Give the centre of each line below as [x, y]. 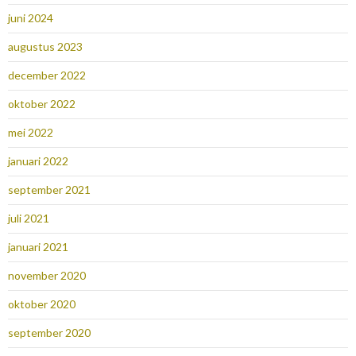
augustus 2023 [45, 47]
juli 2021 [29, 219]
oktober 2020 [42, 304]
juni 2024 [31, 18]
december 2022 [47, 75]
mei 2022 [31, 133]
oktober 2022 [42, 104]
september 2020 [49, 333]
